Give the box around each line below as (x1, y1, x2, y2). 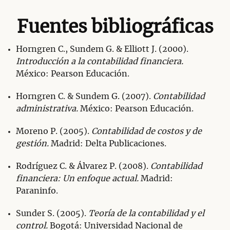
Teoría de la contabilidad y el (88, 209, 204, 218)
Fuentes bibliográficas (16, 18, 214, 36)
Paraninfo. (16, 186, 58, 195)
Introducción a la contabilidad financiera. (16, 57, 183, 66)
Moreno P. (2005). (16, 127, 91, 136)
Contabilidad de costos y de (91, 127, 202, 136)
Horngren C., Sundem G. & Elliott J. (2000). (16, 45, 188, 53)
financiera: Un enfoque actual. (16, 174, 139, 183)
